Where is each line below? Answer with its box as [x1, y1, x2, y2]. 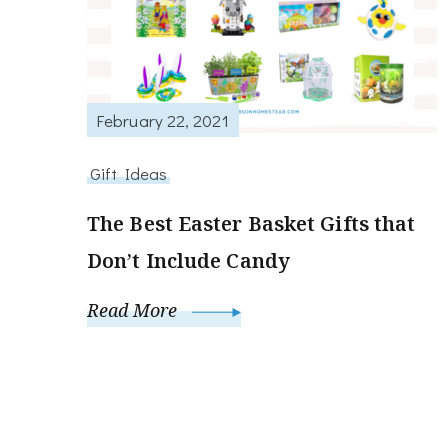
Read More [87, 298, 182, 323]
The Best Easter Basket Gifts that [87, 210, 416, 238]
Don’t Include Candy [87, 247, 290, 275]
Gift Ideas [90, 162, 167, 185]
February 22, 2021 [97, 108, 229, 131]
